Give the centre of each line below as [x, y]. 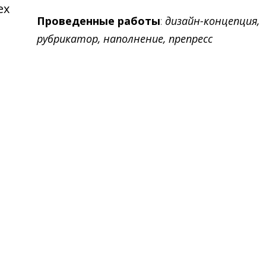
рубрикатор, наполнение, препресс [125, 38]
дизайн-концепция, [213, 20]
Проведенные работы [99, 20]
